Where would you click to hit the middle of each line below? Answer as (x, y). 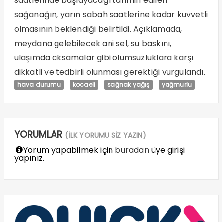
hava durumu (39, 84)
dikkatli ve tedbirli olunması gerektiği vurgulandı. (110, 72)
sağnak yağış (128, 84)
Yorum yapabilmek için (68, 150)
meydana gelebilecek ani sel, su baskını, (93, 43)
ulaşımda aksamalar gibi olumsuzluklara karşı (104, 57)
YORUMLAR (40, 134)
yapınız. (29, 158)
